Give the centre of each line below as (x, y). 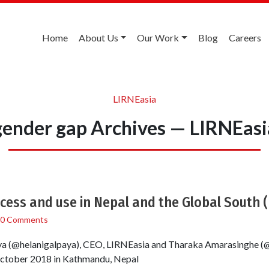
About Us (98, 38)
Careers (245, 38)
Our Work (158, 38)
